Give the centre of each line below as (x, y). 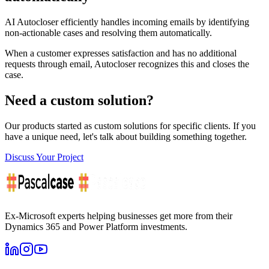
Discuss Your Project (44, 157)
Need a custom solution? (79, 100)
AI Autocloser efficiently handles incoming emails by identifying (127, 22)
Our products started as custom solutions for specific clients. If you (130, 125)
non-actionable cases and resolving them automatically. (108, 32)
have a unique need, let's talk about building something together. (126, 136)
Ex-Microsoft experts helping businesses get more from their (119, 216)
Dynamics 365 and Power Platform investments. (96, 226)
